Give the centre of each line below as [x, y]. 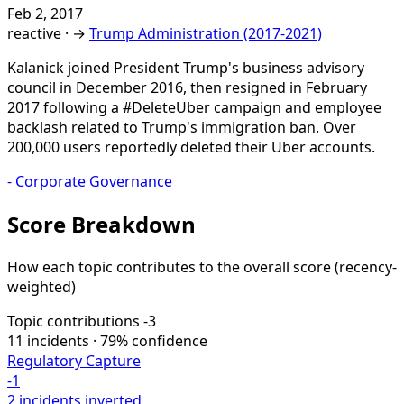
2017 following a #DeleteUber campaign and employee [194, 107]
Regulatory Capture [74, 360]
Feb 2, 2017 [45, 13]
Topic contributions [73, 321]
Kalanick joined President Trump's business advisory [186, 67]
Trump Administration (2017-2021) [206, 33]
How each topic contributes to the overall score [171, 266]
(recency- [366, 266]
